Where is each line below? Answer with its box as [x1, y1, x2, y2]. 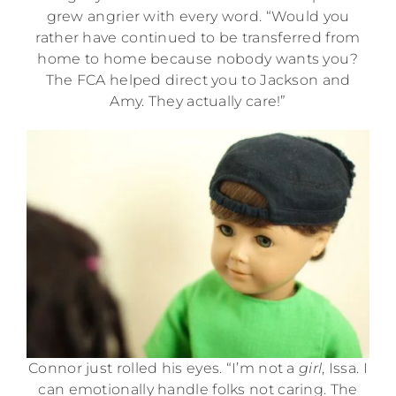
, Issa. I [322, 360, 368, 377]
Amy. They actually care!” [110, 92, 286, 110]
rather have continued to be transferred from [35, 28, 361, 46]
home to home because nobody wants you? [37, 49, 359, 67]
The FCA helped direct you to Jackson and [45, 71, 351, 88]
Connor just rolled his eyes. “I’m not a [28, 360, 300, 377]
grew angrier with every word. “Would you [46, 7, 350, 25]
